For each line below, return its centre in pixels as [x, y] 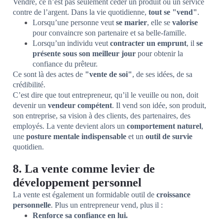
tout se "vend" [173, 12]
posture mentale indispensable [76, 137]
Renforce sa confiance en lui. [80, 216]
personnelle [32, 205]
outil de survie [169, 137]
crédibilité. [29, 85]
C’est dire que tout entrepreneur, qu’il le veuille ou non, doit [106, 95]
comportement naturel [164, 126]
